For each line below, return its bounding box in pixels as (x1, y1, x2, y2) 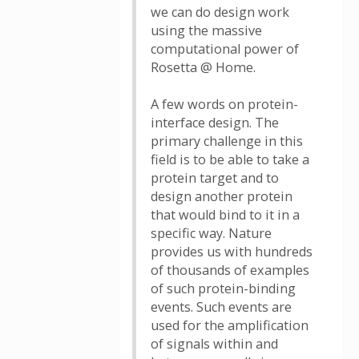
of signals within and (151, 335, 278, 353)
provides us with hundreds (151, 243, 313, 260)
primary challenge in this (151, 132, 303, 150)
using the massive (151, 22, 262, 39)
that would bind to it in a (151, 206, 300, 224)
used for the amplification (151, 317, 309, 334)
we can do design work (151, 3, 289, 21)
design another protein (151, 188, 292, 205)
